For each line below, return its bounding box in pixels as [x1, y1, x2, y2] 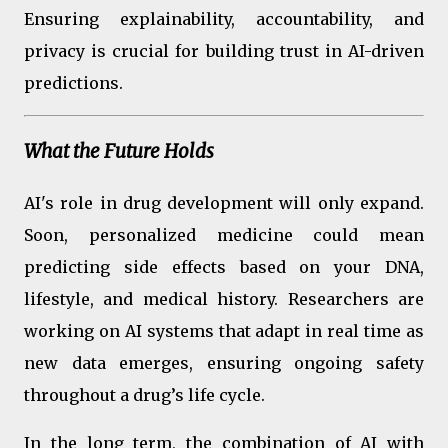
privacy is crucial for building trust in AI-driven [24, 41, 424, 62]
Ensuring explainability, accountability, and [24, 9, 424, 30]
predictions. [24, 73, 123, 94]
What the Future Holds [24, 140, 214, 164]
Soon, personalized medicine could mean [24, 224, 424, 245]
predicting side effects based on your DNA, [24, 256, 424, 277]
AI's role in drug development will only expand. [24, 192, 424, 213]
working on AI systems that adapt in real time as [24, 320, 424, 341]
